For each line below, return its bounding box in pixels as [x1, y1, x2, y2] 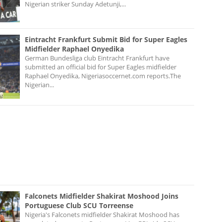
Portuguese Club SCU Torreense [25, 200, 133, 210]
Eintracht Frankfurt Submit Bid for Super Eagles [25, 34, 187, 44]
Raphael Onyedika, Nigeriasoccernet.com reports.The [25, 71, 181, 80]
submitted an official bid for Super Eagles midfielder [25, 62, 176, 71]
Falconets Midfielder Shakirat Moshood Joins [25, 191, 178, 201]
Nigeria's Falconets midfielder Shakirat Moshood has [25, 210, 179, 219]
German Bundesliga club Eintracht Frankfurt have [25, 53, 169, 62]
